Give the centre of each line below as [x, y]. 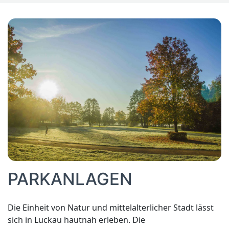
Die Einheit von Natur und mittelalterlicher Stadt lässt [111, 208]
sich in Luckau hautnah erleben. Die [76, 220]
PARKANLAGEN [70, 179]
